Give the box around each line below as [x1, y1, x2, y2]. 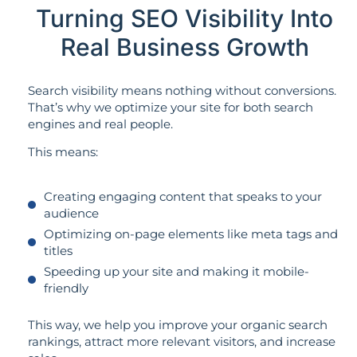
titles [43, 242, 73, 258]
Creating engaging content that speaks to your [43, 188, 322, 204]
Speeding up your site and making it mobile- [43, 263, 309, 279]
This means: [28, 144, 98, 160]
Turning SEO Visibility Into [36, 4, 333, 33]
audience [43, 205, 99, 221]
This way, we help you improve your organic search [28, 316, 328, 332]
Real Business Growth [60, 33, 309, 62]
